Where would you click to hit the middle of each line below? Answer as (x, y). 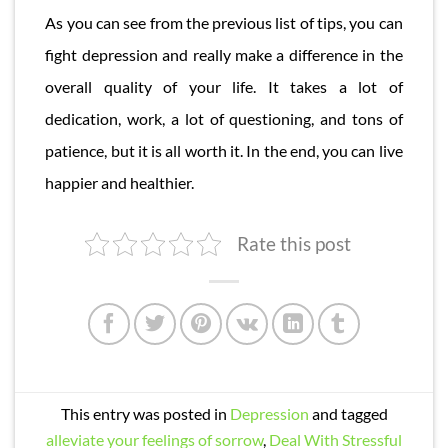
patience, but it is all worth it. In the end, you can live (224, 151)
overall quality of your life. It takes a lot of (224, 87)
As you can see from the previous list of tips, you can (224, 23)
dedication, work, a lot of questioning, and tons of (224, 119)
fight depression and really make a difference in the (224, 55)
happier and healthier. (120, 183)
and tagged (348, 414)
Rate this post (294, 244)
